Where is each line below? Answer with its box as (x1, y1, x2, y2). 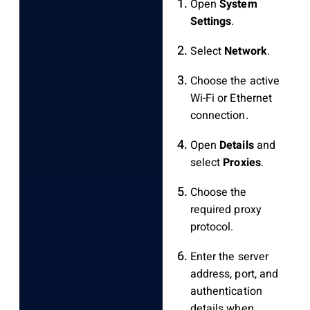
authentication (190, 283, 262, 300)
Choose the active (190, 73, 280, 90)
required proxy (190, 201, 262, 219)
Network (224, 43, 267, 60)
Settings (190, 13, 232, 30)
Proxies (223, 154, 261, 172)
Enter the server (190, 248, 269, 266)
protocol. (190, 219, 234, 236)
